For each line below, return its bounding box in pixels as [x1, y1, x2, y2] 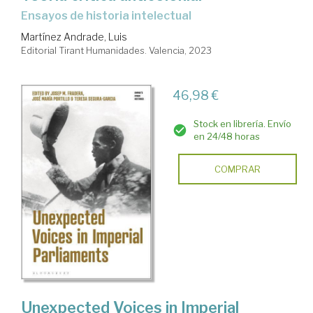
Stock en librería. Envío [193, 118, 291, 130]
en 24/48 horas [193, 131, 260, 143]
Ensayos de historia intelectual [28, 9, 191, 23]
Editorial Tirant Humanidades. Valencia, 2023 [21, 45, 212, 57]
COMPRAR [214, 163, 261, 175]
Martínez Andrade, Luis [21, 31, 127, 43]
